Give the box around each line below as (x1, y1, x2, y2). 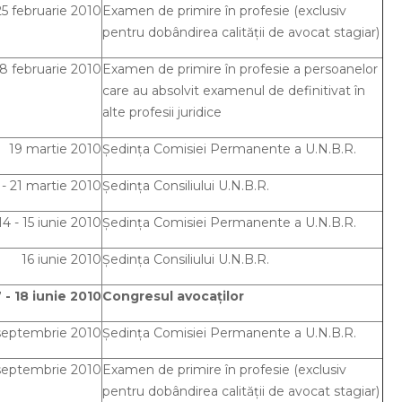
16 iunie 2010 (22, 251, 101, 267)
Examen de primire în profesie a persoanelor (102, 61, 378, 77)
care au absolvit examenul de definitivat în (102, 83, 365, 99)
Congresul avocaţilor (102, 288, 244, 304)
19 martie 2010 (9, 141, 101, 157)
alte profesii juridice (102, 104, 222, 120)
